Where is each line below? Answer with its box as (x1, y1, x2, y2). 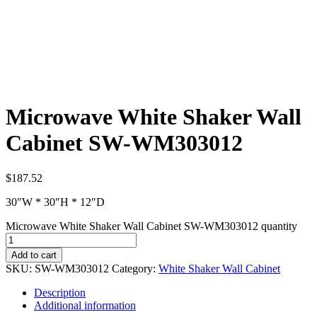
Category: (112, 262, 158, 275)
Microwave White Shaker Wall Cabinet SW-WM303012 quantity (6, 219, 297, 232)
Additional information (34, 299, 136, 311)
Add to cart (11, 249, 57, 260)
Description (34, 286, 86, 299)
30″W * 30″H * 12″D (6, 195, 105, 208)
